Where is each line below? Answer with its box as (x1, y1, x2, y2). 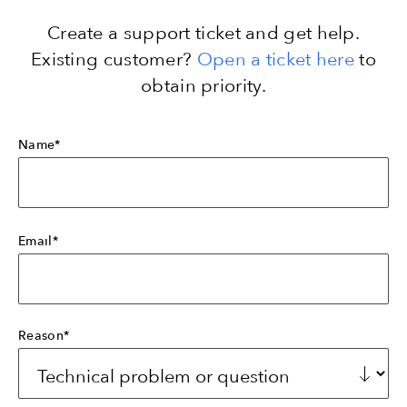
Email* (18, 233, 58, 249)
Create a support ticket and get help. (46, 21, 361, 44)
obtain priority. (141, 74, 266, 96)
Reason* (18, 327, 70, 343)
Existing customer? (30, 47, 197, 70)
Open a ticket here (196, 47, 355, 70)
